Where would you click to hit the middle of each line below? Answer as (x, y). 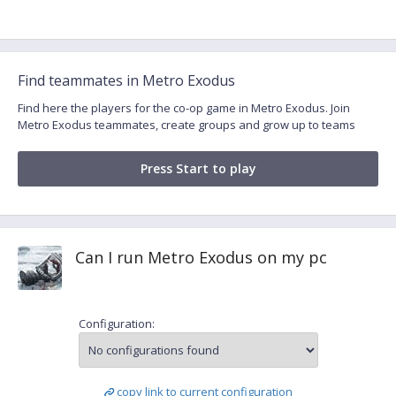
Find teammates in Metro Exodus (126, 80)
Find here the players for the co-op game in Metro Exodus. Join (184, 108)
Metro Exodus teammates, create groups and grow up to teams (187, 125)
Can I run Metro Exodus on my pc (201, 257)
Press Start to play (198, 168)
